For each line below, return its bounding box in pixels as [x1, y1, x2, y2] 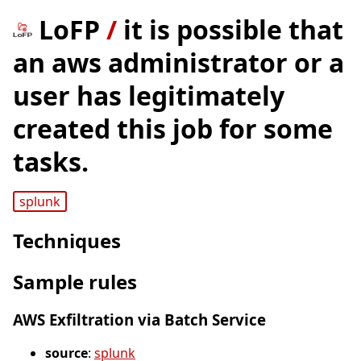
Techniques [13, 227, 121, 255]
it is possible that [123, 12, 343, 47]
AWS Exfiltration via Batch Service [13, 309, 266, 330]
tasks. [13, 144, 89, 179]
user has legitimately [13, 78, 284, 113]
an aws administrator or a [13, 45, 344, 80]
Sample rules [13, 268, 137, 296]
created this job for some [13, 111, 333, 146]
